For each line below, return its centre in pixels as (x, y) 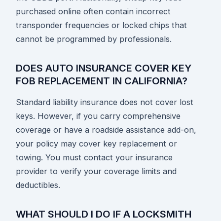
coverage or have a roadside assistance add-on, (106, 130)
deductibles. (38, 185)
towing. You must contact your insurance (94, 158)
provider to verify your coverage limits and (96, 171)
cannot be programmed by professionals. (94, 39)
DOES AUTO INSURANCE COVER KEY (104, 68)
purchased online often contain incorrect (93, 12)
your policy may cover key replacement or (96, 144)
